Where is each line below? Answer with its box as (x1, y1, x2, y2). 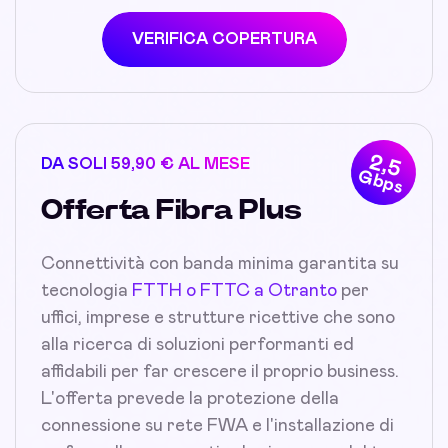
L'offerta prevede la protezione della (41, 389, 339, 408)
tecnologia (41, 281, 132, 300)
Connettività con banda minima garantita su (41, 254, 399, 273)
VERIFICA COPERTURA (131, 30, 317, 47)
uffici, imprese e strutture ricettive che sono (41, 308, 395, 327)
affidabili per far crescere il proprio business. (41, 362, 399, 381)
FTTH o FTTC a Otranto (132, 281, 337, 300)
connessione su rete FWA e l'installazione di (41, 416, 394, 435)
